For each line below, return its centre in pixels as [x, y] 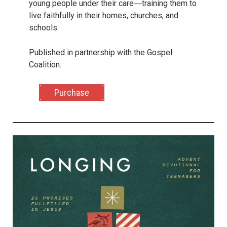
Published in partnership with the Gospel [100, 53]
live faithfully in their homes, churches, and [103, 15]
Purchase [71, 92]
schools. [44, 27]
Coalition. [45, 65]
